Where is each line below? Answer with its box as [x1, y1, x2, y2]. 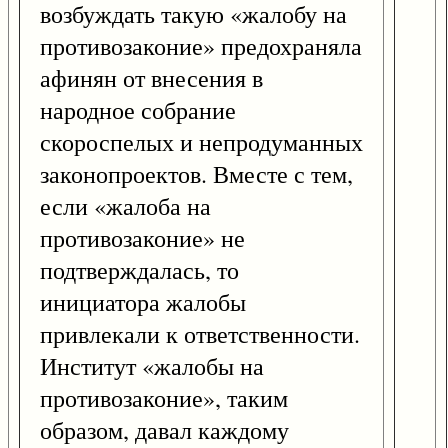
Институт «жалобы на [40, 350, 264, 383]
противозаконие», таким [40, 382, 288, 415]
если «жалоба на [40, 190, 211, 223]
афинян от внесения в [40, 62, 263, 95]
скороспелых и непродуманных [40, 126, 363, 159]
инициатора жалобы [40, 286, 246, 319]
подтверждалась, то [40, 254, 239, 287]
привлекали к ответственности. [40, 318, 360, 351]
